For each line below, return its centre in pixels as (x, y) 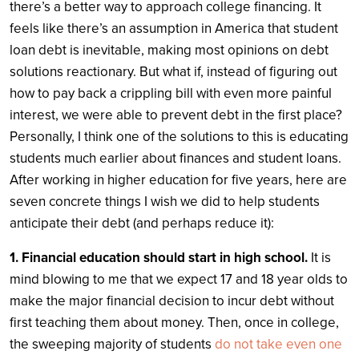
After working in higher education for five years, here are (178, 179)
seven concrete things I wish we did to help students (165, 201)
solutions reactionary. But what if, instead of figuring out (173, 71)
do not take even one (278, 344)
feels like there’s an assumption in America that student (174, 28)
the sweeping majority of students (112, 344)
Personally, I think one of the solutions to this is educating (179, 136)
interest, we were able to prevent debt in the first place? (176, 115)
